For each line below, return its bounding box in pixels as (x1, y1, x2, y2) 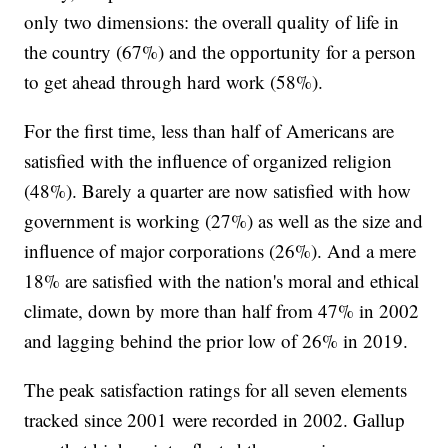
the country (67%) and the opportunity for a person (24, 39, 417, 65)
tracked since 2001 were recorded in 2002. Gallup (24, 407, 406, 433)
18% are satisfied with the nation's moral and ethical (24, 268, 420, 294)
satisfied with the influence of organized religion (24, 148, 393, 174)
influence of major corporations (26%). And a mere (24, 238, 417, 264)
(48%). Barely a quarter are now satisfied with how (24, 178, 412, 204)
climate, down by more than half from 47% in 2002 (24, 298, 420, 324)
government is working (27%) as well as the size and (24, 208, 424, 234)
